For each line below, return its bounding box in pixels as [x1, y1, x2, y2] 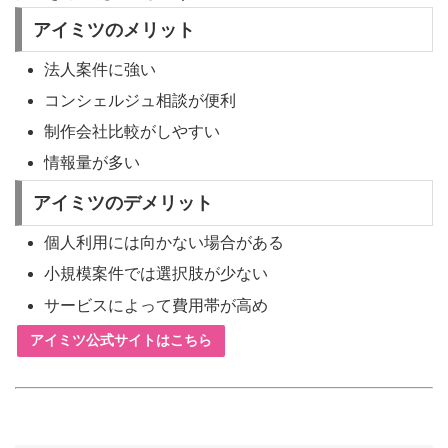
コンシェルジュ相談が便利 [44, 91, 237, 109]
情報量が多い [44, 154, 141, 172]
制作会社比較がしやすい [44, 123, 221, 141]
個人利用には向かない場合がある [44, 234, 285, 252]
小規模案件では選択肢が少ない [44, 265, 269, 283]
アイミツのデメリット [32, 193, 213, 214]
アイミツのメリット [32, 19, 195, 40]
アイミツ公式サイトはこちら [30, 331, 212, 348]
